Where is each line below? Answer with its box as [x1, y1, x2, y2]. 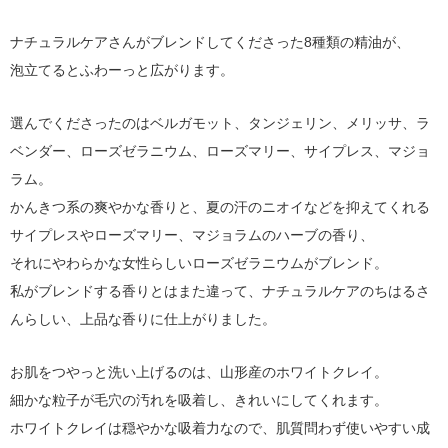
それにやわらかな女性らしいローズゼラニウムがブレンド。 [10, 255, 388, 271]
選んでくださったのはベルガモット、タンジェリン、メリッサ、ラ [10, 115, 430, 131]
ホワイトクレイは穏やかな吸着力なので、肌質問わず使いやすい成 [10, 420, 430, 436]
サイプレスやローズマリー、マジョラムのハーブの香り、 [10, 227, 374, 243]
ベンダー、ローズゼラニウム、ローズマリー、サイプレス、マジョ [10, 143, 430, 159]
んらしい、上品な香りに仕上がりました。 [10, 311, 276, 327]
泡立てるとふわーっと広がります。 [10, 62, 234, 78]
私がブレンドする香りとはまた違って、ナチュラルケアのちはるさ [10, 283, 430, 299]
